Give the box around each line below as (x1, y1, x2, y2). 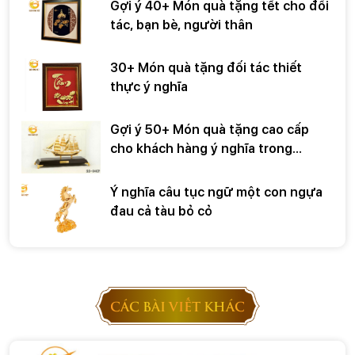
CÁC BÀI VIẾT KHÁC (110, 296, 245, 315)
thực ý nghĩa (110, 78, 188, 94)
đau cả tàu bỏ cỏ (110, 203, 212, 219)
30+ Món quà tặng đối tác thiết (110, 59, 302, 75)
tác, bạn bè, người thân (110, 17, 253, 32)
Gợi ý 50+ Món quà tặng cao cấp (110, 122, 309, 138)
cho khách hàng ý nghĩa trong (110, 141, 292, 157)
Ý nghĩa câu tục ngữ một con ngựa (110, 184, 323, 200)
